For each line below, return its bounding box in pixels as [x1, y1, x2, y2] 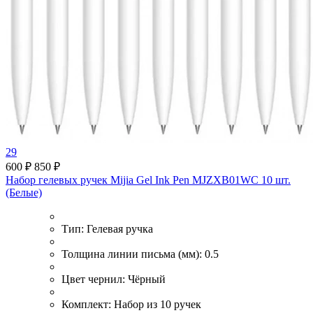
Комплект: [61, 298, 114, 310]
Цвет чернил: [61, 272, 128, 285]
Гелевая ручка [87, 222, 153, 235]
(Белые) [6, 186, 42, 198]
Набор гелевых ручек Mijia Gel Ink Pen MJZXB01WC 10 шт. [6, 173, 291, 186]
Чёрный [128, 272, 166, 285]
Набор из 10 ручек [114, 298, 201, 310]
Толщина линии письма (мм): [61, 247, 205, 260]
